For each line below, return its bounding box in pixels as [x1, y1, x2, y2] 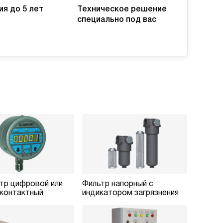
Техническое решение [77, 5, 167, 13]
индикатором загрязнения [82, 189, 179, 197]
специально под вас [77, 16, 157, 23]
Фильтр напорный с [82, 180, 153, 188]
